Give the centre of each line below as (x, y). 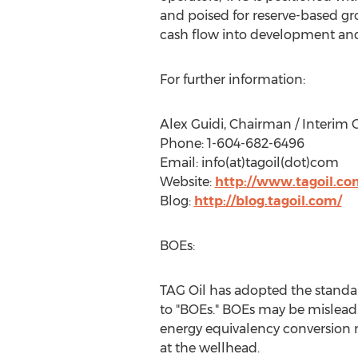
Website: (187, 182)
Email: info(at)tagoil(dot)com (249, 163)
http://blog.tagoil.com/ (268, 201)
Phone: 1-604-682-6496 (232, 143)
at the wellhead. (209, 348)
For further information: (232, 80)
